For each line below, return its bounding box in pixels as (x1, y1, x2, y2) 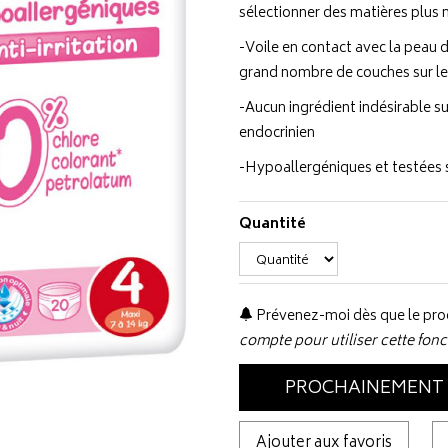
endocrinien (239, 121, 315, 146)
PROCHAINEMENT (284, 373, 444, 405)
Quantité (239, 212, 306, 237)
